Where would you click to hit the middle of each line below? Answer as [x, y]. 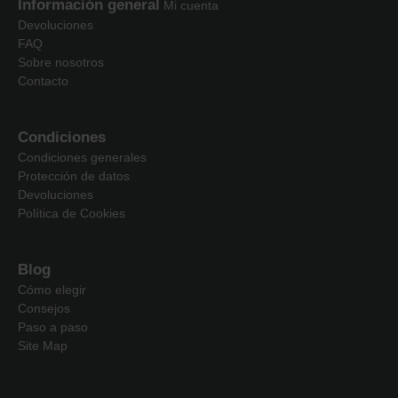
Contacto [43, 81]
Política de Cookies [72, 214]
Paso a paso [53, 327]
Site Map [43, 346]
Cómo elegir [52, 290]
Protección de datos [74, 176]
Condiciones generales [82, 158]
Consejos [44, 309]
